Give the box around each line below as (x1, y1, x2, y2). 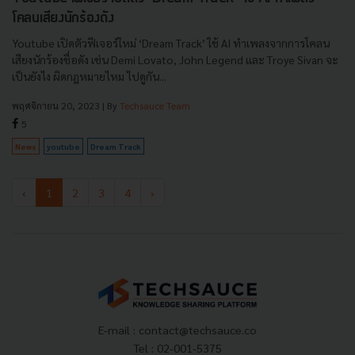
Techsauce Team (120, 98, 190, 112)
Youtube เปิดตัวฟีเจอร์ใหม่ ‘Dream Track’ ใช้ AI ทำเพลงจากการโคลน (12, 35, 330, 50)
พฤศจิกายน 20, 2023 (12, 98, 100, 112)
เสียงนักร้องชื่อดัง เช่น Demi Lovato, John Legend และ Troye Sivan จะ (12, 52, 338, 67)
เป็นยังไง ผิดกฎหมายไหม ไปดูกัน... (12, 68, 166, 83)
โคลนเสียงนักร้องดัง (12, 10, 114, 26)
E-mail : (98, 322, 139, 337)
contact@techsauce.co (139, 322, 257, 337)
